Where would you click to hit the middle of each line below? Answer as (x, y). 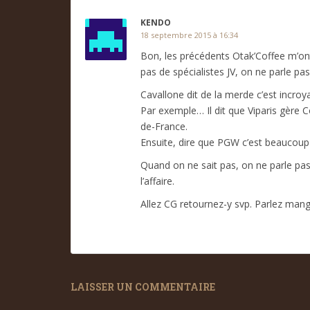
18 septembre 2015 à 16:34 (189, 35)
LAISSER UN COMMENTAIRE (143, 287)
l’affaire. (157, 181)
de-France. (164, 126)
